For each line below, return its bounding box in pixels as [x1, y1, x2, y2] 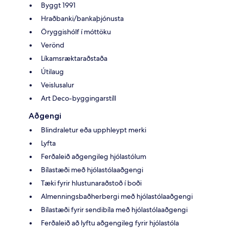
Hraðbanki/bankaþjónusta [41, 14, 124, 24]
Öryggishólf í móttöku [41, 27, 111, 37]
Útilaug [41, 67, 64, 77]
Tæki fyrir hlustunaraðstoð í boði [41, 178, 142, 188]
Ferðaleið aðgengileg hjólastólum [41, 152, 146, 162]
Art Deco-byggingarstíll [41, 94, 116, 103]
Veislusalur [41, 80, 74, 90]
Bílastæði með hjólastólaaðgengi [41, 165, 143, 175]
